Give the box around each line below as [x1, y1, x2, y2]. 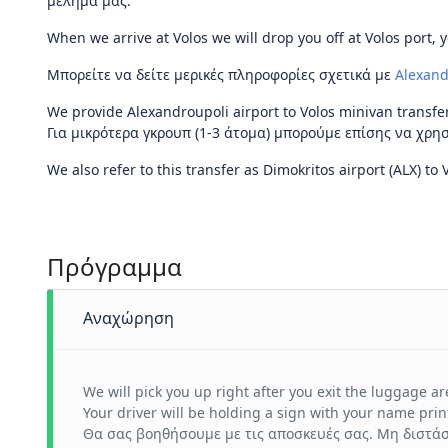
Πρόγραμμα [47, 250, 182, 283]
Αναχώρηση [83, 307, 174, 329]
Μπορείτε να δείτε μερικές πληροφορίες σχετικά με [47, 65, 395, 84]
